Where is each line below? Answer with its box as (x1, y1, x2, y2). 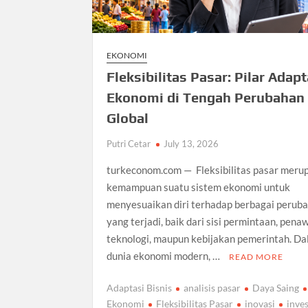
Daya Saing (252, 282, 300, 294)
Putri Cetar (107, 137, 151, 149)
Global (107, 109, 149, 126)
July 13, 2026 (164, 137, 219, 149)
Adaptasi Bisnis (107, 282, 173, 294)
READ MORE (229, 251, 284, 262)
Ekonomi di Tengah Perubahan (107, 89, 305, 105)
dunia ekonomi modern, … (107, 249, 223, 262)
